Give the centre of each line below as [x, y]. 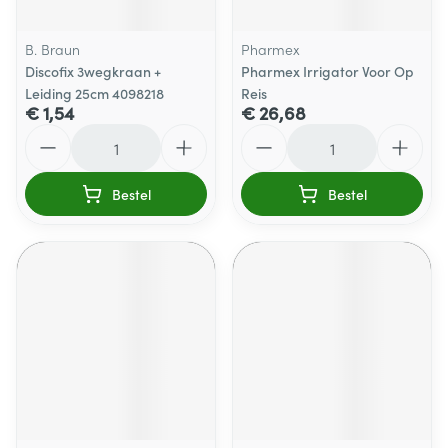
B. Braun [52, 49]
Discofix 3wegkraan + [93, 71]
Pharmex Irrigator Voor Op [327, 71]
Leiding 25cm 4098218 [94, 93]
